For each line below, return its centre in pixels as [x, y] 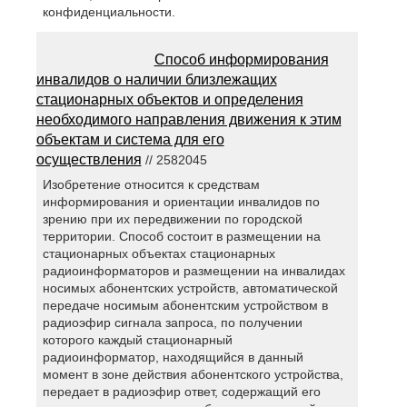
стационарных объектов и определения [169, 100]
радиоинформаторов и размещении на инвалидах [194, 271]
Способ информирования [241, 60]
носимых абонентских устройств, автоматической [190, 288]
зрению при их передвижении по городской [172, 219]
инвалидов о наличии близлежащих [156, 80]
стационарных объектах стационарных [159, 254]
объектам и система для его [130, 140]
